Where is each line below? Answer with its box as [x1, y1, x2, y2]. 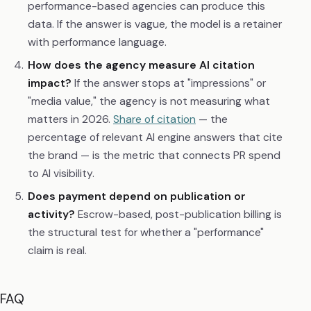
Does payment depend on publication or [27, 189, 246, 204]
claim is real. [27, 243, 87, 258]
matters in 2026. [27, 112, 113, 126]
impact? [27, 76, 72, 90]
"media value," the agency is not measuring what [27, 94, 270, 108]
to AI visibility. [27, 166, 94, 180]
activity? [27, 207, 75, 222]
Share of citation [112, 112, 196, 126]
